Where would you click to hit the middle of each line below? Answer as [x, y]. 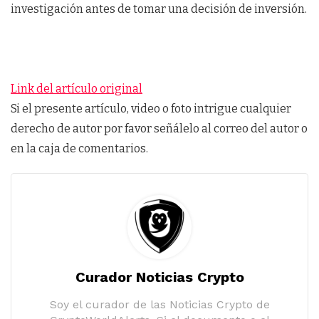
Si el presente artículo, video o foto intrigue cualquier [151, 108]
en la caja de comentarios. [79, 148]
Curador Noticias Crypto [159, 277]
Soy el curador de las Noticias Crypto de [159, 304]
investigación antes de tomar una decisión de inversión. [159, 9]
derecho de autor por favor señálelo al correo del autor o [159, 128]
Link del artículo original [77, 88]
